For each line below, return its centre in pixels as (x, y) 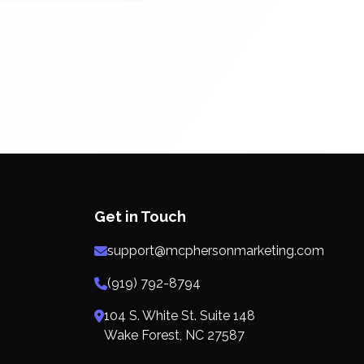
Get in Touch (140, 217)
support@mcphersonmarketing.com (216, 251)
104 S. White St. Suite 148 (180, 316)
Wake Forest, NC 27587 (174, 335)
